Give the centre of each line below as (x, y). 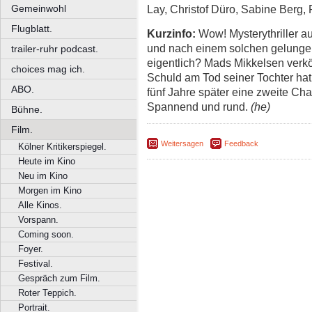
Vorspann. (38, 220)
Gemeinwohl (39, 8)
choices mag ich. (48, 69)
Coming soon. (46, 234)
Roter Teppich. (47, 293)
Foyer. (31, 249)
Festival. (36, 264)
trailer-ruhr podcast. (55, 49)
